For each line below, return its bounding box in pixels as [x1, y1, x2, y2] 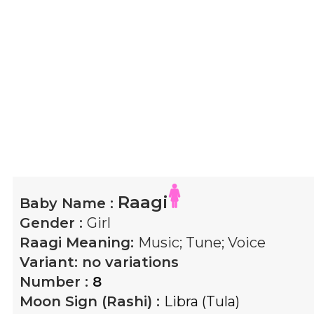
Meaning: [62, 233, 138, 251]
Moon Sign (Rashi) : [20, 292, 164, 310]
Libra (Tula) [164, 292, 240, 310]
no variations [82, 253, 179, 271]
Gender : [20, 214, 87, 231]
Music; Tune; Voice [138, 233, 266, 251]
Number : [20, 273, 93, 290]
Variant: [20, 253, 82, 271]
